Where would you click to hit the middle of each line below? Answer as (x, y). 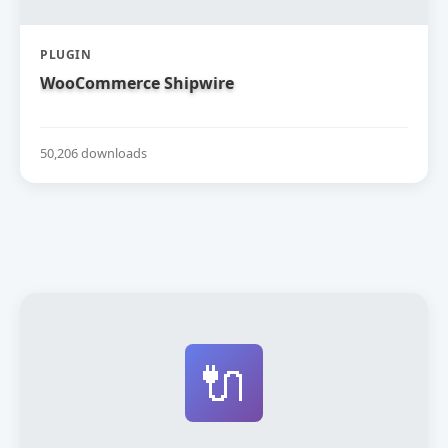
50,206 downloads (93, 152)
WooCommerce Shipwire (137, 82)
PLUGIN (65, 54)
